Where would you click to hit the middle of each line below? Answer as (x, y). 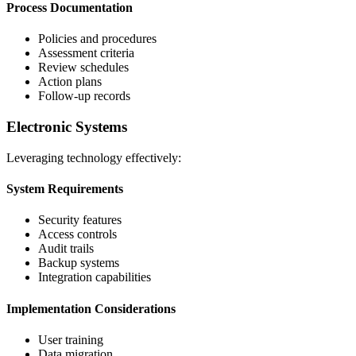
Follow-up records (84, 96)
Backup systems (79, 263)
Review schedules (83, 68)
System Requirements (65, 189)
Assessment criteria (86, 53)
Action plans (70, 82)
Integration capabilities (95, 277)
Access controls (77, 234)
